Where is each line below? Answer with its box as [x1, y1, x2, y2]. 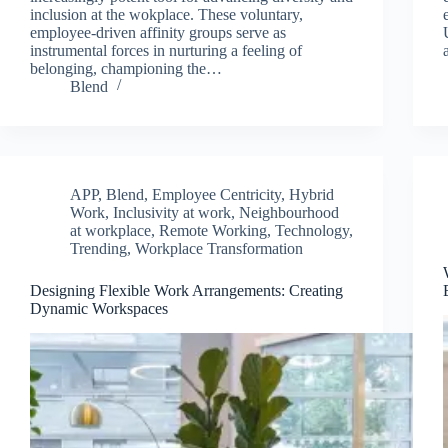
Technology [275, 221, 349, 239]
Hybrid [289, 185, 334, 203]
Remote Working [159, 221, 267, 239]
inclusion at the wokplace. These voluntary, [30, 5, 303, 23]
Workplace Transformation [135, 239, 303, 257]
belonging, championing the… [30, 59, 222, 77]
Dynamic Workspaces [30, 299, 168, 317]
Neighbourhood [239, 203, 339, 221]
